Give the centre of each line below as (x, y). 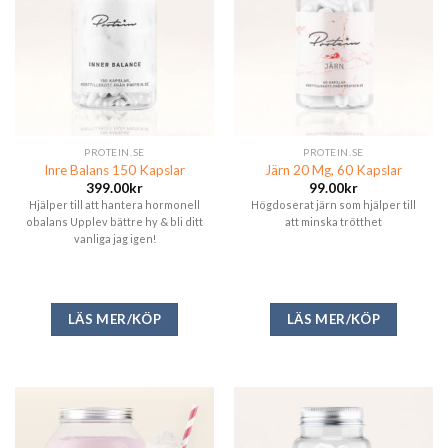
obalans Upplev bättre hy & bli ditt (114, 222)
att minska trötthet (333, 222)
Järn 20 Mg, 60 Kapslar (333, 169)
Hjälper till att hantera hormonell (114, 205)
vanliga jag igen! (114, 239)
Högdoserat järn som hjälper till (333, 205)
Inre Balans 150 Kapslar (114, 169)
